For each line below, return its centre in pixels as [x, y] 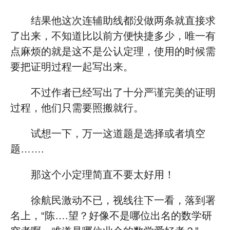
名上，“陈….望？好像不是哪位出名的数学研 [111, 216]
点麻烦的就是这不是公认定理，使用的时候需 [113, 51]
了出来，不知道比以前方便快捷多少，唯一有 [113, 36]
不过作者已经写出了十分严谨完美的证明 [123, 92]
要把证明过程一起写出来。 [72, 67]
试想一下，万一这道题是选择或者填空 [118, 133]
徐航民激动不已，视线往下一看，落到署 [123, 200]
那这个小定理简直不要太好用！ [103, 175]
